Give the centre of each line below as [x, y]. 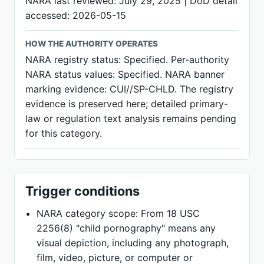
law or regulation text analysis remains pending [131, 118]
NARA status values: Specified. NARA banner [125, 74]
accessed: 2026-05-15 [76, 15]
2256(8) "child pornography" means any [126, 228]
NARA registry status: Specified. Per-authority [127, 60]
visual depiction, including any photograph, [133, 243]
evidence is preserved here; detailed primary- [127, 104]
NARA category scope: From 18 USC [118, 213]
